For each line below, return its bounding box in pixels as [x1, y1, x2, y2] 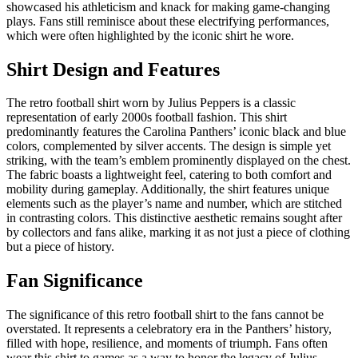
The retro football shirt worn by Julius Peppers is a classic [6, 96, 296, 110]
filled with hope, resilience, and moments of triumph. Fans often [6, 336, 328, 351]
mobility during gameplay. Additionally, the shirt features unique [6, 182, 329, 197]
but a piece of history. [6, 240, 114, 254]
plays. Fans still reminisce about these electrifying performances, [6, 14, 329, 28]
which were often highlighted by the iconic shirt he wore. [6, 28, 294, 42]
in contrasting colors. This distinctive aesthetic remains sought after [6, 211, 342, 225]
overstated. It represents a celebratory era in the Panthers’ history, [6, 322, 332, 336]
